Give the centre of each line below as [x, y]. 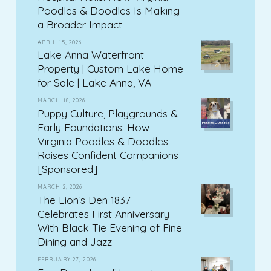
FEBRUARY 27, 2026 [67, 259]
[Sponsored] [67, 169]
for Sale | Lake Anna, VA [94, 83]
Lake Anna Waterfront [90, 55]
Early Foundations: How [93, 127]
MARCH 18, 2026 [61, 100]
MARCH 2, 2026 [60, 187]
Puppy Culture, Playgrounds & [107, 113]
